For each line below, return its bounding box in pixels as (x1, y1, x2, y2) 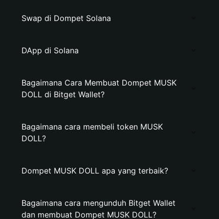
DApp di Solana (22, 45, 79, 55)
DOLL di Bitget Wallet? (22, 89, 105, 99)
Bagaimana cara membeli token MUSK (22, 122, 163, 131)
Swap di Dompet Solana (22, 13, 111, 23)
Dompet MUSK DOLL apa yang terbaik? (22, 166, 168, 175)
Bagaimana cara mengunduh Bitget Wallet (22, 198, 175, 208)
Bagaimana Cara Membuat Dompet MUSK (22, 78, 176, 88)
